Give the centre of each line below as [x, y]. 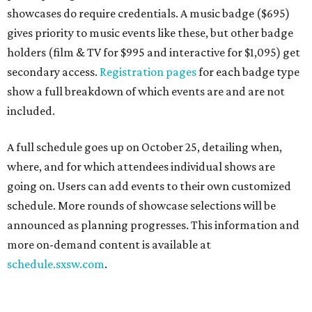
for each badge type [248, 72]
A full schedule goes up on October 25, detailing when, [145, 147]
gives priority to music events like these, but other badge [150, 33]
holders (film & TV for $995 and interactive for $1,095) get [154, 52]
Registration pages [148, 72]
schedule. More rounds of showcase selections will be [141, 205]
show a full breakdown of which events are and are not [146, 91]
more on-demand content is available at [109, 244]
